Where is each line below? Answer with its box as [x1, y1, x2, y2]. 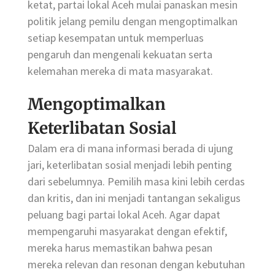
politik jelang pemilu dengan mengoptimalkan [28, 14, 238, 29]
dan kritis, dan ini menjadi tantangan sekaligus [28, 191, 241, 206]
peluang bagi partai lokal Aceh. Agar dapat [28, 207, 220, 222]
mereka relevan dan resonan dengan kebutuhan [28, 257, 245, 272]
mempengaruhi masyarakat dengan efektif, [28, 224, 227, 239]
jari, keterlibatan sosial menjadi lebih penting [28, 158, 232, 172]
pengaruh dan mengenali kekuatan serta [28, 47, 212, 62]
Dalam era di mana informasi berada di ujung [28, 141, 233, 156]
